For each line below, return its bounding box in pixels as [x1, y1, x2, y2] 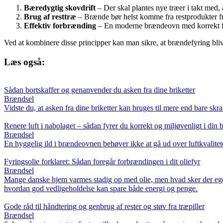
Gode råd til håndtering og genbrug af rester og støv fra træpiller [4, 202, 205, 211]
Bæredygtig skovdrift [24, 3, 96, 12]
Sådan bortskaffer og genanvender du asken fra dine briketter [4, 86, 195, 95]
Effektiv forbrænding [24, 21, 96, 30]
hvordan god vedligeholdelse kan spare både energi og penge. [4, 184, 198, 193]
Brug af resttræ [24, 12, 76, 21]
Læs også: [4, 56, 45, 67]
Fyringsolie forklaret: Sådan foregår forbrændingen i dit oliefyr [4, 157, 200, 166]
